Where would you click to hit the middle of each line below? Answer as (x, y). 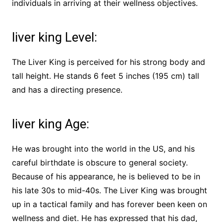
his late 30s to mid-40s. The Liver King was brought (109, 191)
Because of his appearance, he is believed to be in (106, 177)
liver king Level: (54, 37)
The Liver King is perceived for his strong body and (108, 62)
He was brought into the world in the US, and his (103, 149)
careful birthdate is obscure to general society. (100, 163)
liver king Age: (50, 124)
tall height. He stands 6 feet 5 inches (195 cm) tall (105, 76)
